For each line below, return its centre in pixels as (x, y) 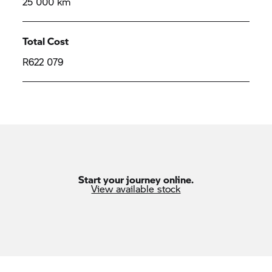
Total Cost (46, 41)
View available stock (136, 189)
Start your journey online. (136, 179)
